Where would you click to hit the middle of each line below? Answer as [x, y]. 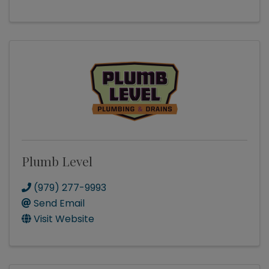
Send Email [59, 204]
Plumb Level [57, 161]
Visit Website [64, 219]
